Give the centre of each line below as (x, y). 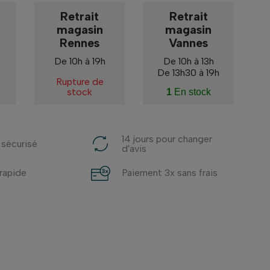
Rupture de (80, 81)
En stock (191, 92)
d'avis (134, 148)
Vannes (189, 43)
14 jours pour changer (167, 139)
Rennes (80, 43)
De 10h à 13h (188, 61)
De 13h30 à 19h (189, 73)
